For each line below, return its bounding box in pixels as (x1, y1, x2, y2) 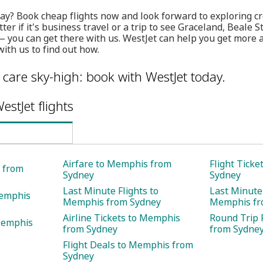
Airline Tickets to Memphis (63, 211, 180, 224)
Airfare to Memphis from (63, 157, 171, 170)
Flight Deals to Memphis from (63, 238, 193, 251)
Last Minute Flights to (63, 184, 159, 197)
